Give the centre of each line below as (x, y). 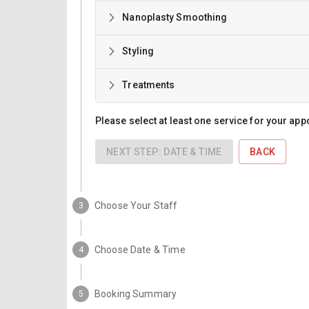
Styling (138, 51)
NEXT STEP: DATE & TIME (164, 151)
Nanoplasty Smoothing (175, 18)
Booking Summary (136, 293)
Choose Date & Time (140, 249)
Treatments (149, 85)
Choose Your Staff (136, 205)
